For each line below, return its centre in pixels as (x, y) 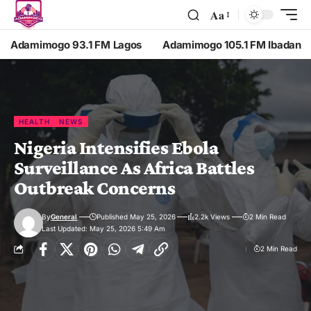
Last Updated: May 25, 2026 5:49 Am (104, 228)
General (64, 216)
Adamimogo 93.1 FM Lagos (76, 44)
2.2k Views (212, 216)
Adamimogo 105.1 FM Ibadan (232, 44)
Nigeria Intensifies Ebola (116, 147)
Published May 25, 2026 (136, 216)
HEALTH (34, 121)
